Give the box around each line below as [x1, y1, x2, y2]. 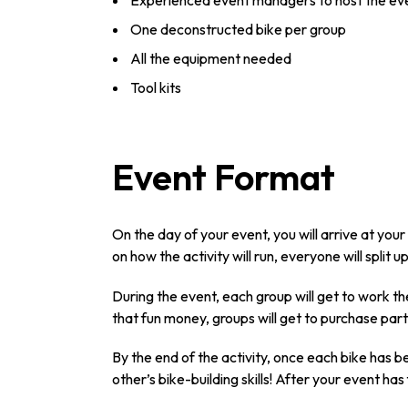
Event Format [112, 154, 335, 200]
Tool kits [130, 78, 181, 97]
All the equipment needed [130, 49, 291, 68]
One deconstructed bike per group [130, 20, 346, 39]
